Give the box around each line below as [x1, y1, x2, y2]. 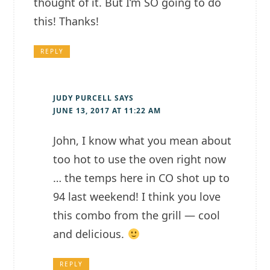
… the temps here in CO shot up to [53, 171, 230, 186]
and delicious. [53, 227, 128, 242]
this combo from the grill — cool [53, 208, 221, 223]
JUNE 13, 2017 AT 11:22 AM [53, 105, 162, 116]
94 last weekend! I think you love [53, 189, 221, 204]
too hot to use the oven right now [53, 152, 227, 167]
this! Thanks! [34, 14, 99, 29]
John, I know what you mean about [53, 133, 232, 148]
